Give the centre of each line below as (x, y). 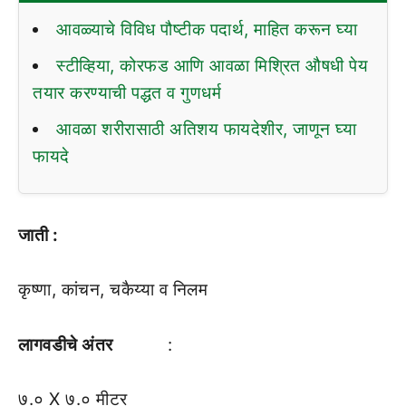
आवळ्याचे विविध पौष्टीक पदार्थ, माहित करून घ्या (207, 29)
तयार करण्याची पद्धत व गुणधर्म (127, 92)
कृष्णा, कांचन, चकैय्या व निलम (113, 290)
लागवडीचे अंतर (66, 344)
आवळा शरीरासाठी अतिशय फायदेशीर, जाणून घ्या (206, 129)
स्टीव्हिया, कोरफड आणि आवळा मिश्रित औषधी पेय (212, 65)
